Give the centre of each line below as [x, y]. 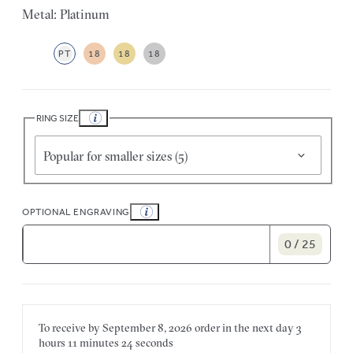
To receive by [71, 327]
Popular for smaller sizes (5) [115, 156]
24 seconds [146, 342]
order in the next [234, 327]
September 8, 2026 [147, 327]
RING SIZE [58, 119]
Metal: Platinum [66, 15]
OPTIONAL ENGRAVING [76, 212]
